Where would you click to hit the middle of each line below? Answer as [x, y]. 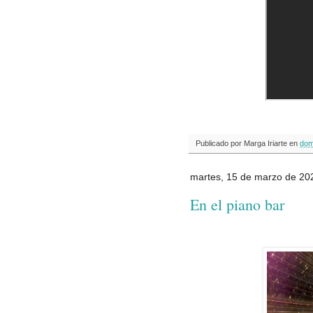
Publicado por [220, 144]
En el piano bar [237, 204]
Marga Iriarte [265, 144]
